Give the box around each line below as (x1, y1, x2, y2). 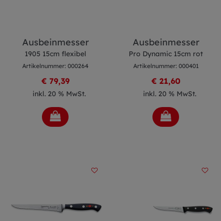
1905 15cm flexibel (24, 49, 86, 58)
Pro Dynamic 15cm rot (129, 49, 203, 58)
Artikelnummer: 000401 (133, 62, 199, 70)
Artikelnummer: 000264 (22, 62, 88, 70)
